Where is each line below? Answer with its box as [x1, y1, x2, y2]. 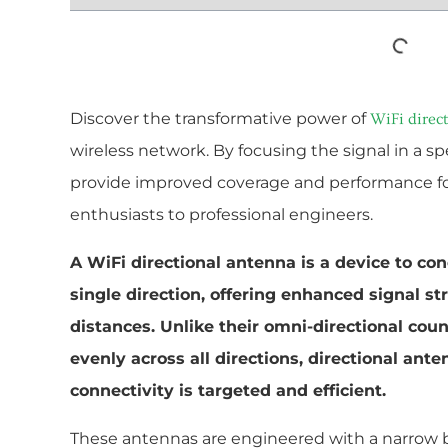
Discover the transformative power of [70, 109, 370, 128]
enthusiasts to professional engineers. [70, 205, 373, 224]
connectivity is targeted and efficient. [70, 381, 386, 400]
